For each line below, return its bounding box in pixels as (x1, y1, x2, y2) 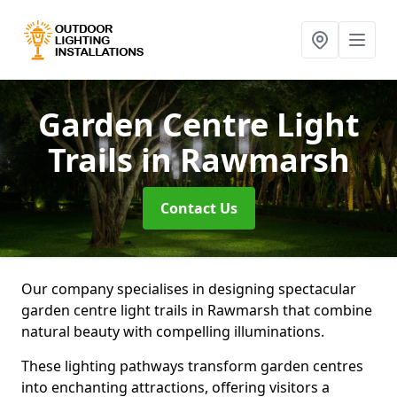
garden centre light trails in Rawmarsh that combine (21, 300, 372, 320)
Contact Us (160, 198, 237, 218)
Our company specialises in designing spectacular (21, 279, 356, 299)
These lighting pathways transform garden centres (21, 356, 363, 376)
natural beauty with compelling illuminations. (21, 322, 324, 341)
